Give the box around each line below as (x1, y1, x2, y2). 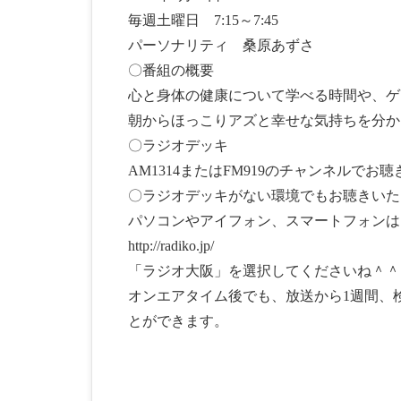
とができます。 (128, 313, 228, 329)
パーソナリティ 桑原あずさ (128, 38, 314, 54)
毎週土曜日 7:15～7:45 (128, 13, 278, 29)
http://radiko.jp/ (128, 238, 214, 254)
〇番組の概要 (128, 63, 214, 79)
